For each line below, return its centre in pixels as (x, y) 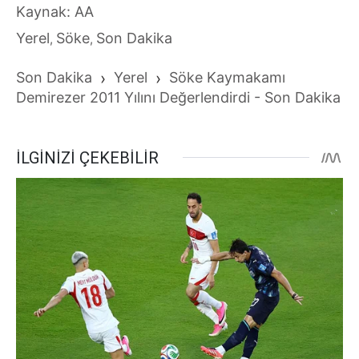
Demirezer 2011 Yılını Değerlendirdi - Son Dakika (178, 97)
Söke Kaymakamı (227, 77)
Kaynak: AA (55, 12)
